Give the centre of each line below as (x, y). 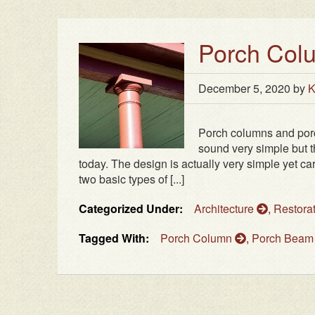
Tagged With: (114, 238)
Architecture (225, 209)
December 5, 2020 (244, 89)
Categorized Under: (131, 209)
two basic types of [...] (131, 179)
